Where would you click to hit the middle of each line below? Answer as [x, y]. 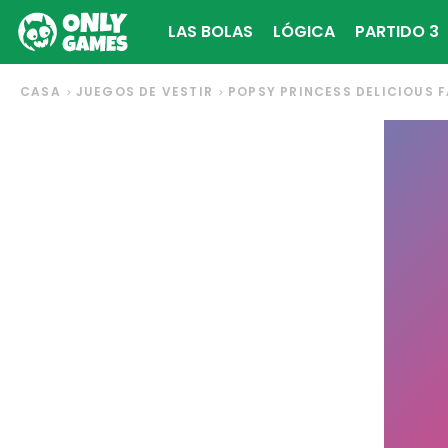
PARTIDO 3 [397, 31]
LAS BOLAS [210, 31]
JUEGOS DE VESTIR [144, 91]
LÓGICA [304, 31]
